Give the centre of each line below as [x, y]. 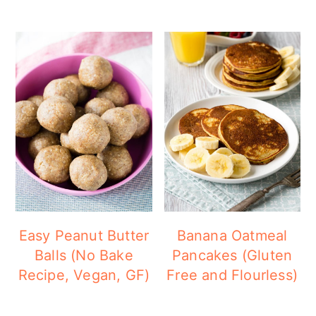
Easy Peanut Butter [84, 236]
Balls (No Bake [84, 256]
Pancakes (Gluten [232, 256]
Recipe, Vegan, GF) [84, 275]
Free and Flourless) [232, 275]
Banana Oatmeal [232, 236]
